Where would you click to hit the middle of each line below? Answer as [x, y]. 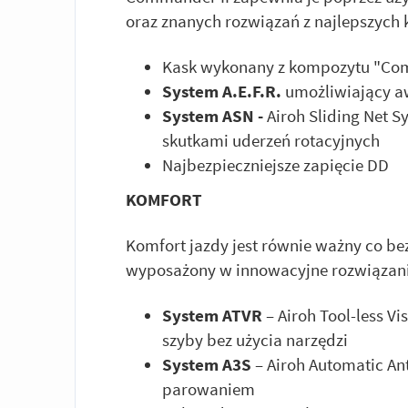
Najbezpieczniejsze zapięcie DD [275, 165]
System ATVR [212, 315]
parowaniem [209, 388]
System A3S [207, 364]
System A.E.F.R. [222, 92]
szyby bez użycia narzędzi [255, 339]
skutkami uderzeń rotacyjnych [271, 141]
